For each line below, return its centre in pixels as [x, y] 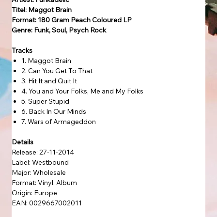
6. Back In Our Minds [54, 111]
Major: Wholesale [39, 172]
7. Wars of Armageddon [59, 121]
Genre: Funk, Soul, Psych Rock [59, 30]
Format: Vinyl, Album [44, 182]
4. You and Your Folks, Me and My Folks [83, 91]
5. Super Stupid [46, 101]
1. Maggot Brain [47, 60]
